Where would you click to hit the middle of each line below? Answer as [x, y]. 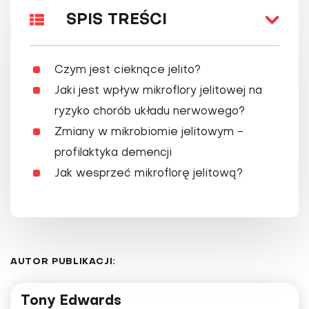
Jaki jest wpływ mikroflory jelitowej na [158, 91]
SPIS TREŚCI [117, 20]
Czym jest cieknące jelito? [128, 71]
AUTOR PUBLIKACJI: [63, 262]
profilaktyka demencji [113, 153]
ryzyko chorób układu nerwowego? [150, 112]
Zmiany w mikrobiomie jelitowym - [149, 133]
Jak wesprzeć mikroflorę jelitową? [149, 174]
